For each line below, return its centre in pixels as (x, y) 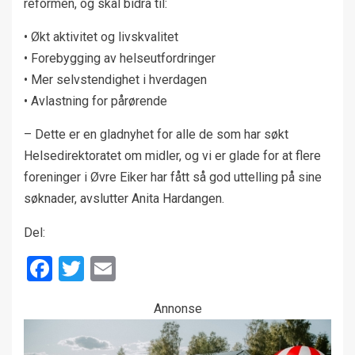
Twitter (123, 269)
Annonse (177, 309)
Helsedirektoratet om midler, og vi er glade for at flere (172, 156)
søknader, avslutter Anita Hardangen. (124, 199)
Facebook (105, 269)
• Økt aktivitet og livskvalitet (101, 37)
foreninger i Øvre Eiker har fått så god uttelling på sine (173, 177)
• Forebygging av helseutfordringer (120, 59)
